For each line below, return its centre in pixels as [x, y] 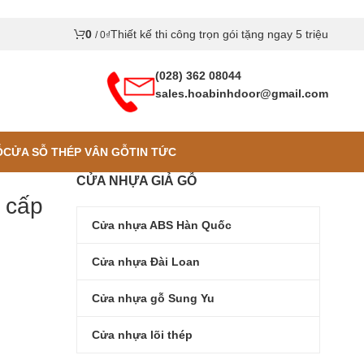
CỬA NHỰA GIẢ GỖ [136, 181]
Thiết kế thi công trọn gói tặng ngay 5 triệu [219, 34]
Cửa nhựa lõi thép [142, 334]
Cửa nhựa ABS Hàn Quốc [162, 225]
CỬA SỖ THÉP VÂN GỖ [66, 152]
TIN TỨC [152, 152]
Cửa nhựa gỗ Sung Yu [153, 298]
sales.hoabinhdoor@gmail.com [242, 93]
